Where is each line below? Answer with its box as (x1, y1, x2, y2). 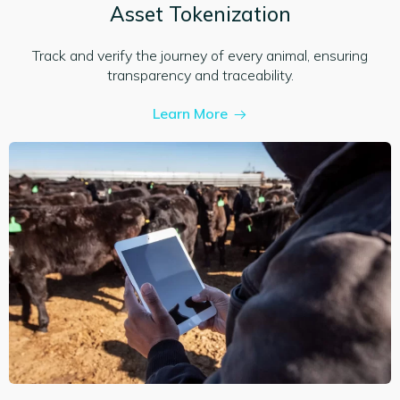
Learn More (152, 104, 228, 122)
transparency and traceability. (106, 65, 294, 84)
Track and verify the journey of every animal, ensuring (32, 46, 368, 64)
